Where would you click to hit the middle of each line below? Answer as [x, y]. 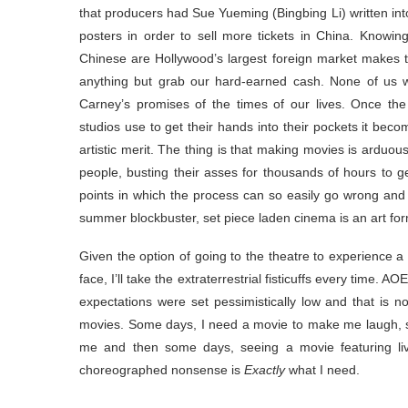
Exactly [265, 370]
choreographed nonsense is [162, 370]
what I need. [322, 370]
